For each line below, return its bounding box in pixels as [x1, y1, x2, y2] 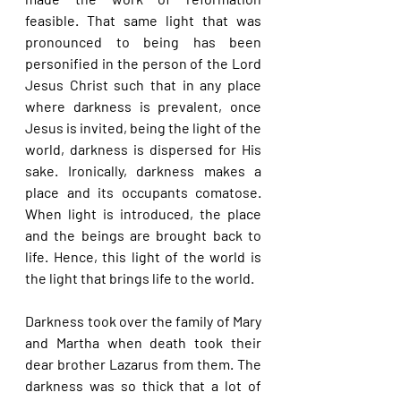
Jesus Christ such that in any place [25, 76, 261, 93]
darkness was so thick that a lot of [25, 377, 261, 394]
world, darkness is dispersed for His [25, 141, 261, 158]
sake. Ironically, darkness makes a [25, 162, 261, 179]
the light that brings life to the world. [25, 269, 254, 286]
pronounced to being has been [25, 33, 261, 50]
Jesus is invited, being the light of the [25, 119, 261, 136]
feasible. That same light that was [25, 12, 261, 29]
